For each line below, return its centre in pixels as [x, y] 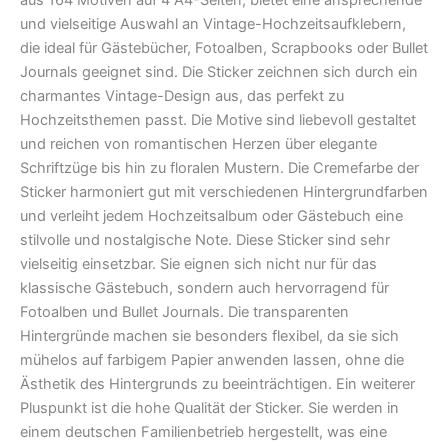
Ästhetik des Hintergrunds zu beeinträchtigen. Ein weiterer [217, 383]
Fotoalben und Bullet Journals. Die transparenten [184, 311]
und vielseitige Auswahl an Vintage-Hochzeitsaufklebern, [213, 23]
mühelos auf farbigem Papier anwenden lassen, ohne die [212, 359]
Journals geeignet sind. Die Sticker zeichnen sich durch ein [219, 71]
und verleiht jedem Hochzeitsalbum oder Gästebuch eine [211, 215]
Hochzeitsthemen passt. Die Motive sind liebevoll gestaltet [218, 119]
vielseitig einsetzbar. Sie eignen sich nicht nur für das [198, 263]
